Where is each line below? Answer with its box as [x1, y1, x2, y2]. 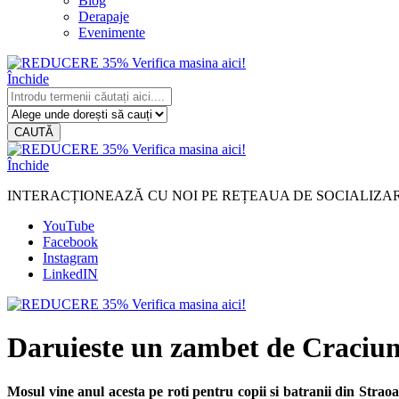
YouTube [43, 218, 94, 233]
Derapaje [78, 9, 129, 24]
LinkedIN [43, 266, 98, 281]
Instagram [43, 250, 98, 265]
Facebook [43, 234, 98, 249]
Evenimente [78, 25, 145, 40]
